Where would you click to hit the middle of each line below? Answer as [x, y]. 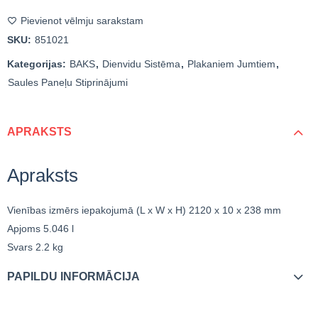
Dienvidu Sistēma [141, 64]
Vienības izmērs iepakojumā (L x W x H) [98, 210]
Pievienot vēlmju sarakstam [82, 21]
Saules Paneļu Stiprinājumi [68, 83]
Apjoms [25, 228]
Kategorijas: [38, 64]
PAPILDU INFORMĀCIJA [73, 276]
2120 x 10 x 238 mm [235, 210]
